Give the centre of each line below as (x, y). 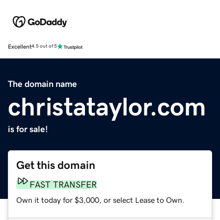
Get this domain (56, 165)
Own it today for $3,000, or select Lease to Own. (100, 200)
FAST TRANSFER (63, 184)
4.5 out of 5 (44, 46)
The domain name (42, 84)
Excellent (20, 46)
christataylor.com (107, 106)
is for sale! (28, 129)
